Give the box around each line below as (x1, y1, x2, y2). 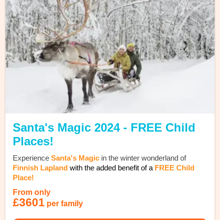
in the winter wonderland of (99, 154, 187, 163)
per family (45, 199, 83, 208)
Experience (13, 154, 52, 163)
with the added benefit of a (70, 164, 155, 172)
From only (13, 188, 51, 197)
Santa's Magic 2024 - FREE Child (13, 121, 196, 135)
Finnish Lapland (13, 164, 70, 172)
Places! (13, 135, 54, 148)
